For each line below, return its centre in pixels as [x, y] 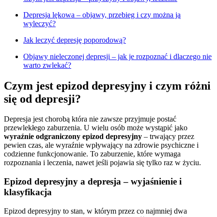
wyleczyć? [39, 23]
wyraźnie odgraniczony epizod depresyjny [73, 137]
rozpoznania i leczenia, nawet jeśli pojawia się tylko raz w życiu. [102, 163]
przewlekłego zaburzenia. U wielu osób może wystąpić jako [96, 128]
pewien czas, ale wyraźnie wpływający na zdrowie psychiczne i [101, 145]
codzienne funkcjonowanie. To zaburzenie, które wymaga [92, 154]
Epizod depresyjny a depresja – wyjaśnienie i [93, 182]
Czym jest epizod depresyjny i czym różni [107, 85]
